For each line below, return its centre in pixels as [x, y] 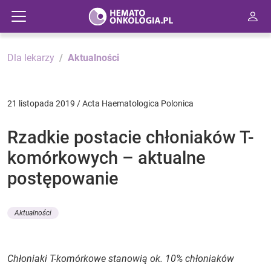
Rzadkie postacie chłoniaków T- [131, 137]
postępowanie [63, 178]
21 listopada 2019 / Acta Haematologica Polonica [100, 103]
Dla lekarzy [31, 58]
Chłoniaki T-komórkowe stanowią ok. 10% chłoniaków [121, 259]
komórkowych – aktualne [106, 158]
